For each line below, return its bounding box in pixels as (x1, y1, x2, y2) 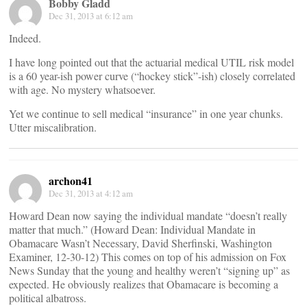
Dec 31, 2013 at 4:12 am (49, 187, 133, 199)
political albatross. (9, 291, 86, 305)
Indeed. (9, 31, 41, 45)
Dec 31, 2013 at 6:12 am (49, 10, 133, 22)
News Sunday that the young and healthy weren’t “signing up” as (9, 263, 290, 278)
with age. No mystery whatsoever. (9, 82, 156, 97)
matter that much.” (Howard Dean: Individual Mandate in (9, 222, 256, 236)
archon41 (49, 173, 93, 188)
